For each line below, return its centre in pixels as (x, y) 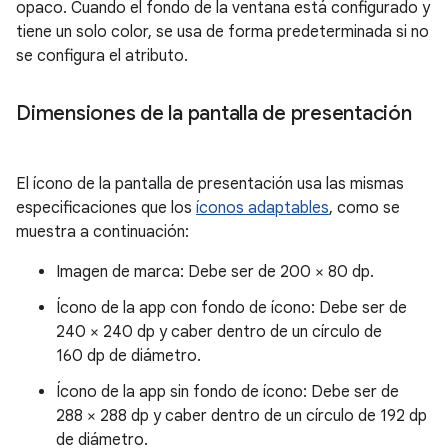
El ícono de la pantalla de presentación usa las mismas (210, 184)
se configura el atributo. (102, 56)
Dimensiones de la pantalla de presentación (214, 114)
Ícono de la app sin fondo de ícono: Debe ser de (227, 392)
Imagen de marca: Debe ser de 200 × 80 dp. (215, 272)
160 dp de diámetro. (128, 356)
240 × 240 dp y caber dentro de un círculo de (219, 332)
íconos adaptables (262, 208)
